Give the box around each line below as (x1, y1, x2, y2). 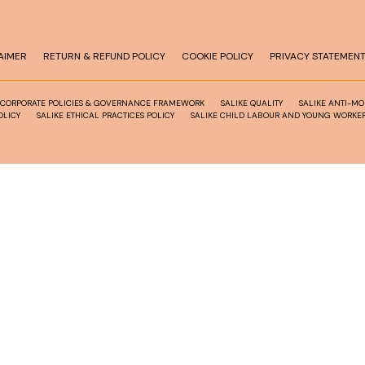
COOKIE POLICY (182, 49, 253, 63)
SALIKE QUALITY (220, 97, 283, 108)
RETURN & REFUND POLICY (43, 49, 165, 63)
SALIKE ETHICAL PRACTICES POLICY (36, 109, 174, 121)
